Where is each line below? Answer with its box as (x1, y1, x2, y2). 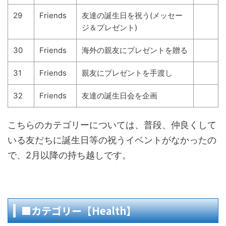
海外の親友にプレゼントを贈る (82, 45, 188, 55)
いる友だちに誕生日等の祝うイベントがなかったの (8, 135, 216, 145)
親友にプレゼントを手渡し (82, 68, 173, 78)
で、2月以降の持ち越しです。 (8, 150, 131, 160)
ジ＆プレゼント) (82, 23, 137, 32)
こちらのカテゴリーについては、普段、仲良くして (8, 120, 216, 130)
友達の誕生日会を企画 (82, 91, 157, 100)
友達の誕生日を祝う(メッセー (82, 11, 183, 20)
